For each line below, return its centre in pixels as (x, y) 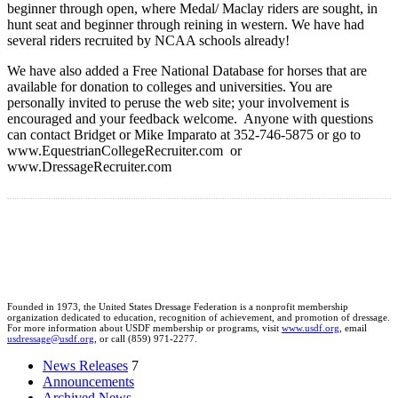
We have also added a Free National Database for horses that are (187, 71)
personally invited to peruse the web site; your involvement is (178, 103)
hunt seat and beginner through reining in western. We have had (186, 25)
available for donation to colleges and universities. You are (170, 87)
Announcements (88, 382)
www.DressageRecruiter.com (89, 167)
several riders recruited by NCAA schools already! (148, 41)
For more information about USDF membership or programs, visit (144, 328)
